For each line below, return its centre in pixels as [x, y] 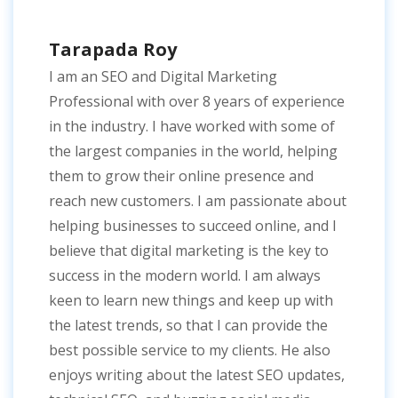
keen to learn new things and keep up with [191, 300]
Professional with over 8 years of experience [197, 101]
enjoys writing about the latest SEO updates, [197, 374]
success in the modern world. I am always [185, 275]
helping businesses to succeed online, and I [193, 225]
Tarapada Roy [113, 49]
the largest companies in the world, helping [193, 151]
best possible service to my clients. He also [190, 350]
